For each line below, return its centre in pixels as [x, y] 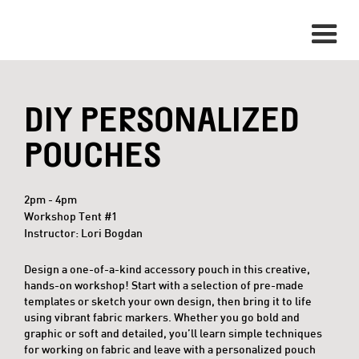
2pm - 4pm [50, 199]
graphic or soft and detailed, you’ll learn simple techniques [173, 333]
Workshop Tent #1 [71, 216]
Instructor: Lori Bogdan [83, 233]
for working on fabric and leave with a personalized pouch [170, 349]
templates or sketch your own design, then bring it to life [168, 301]
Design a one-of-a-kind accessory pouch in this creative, [167, 269]
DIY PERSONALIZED [162, 118]
